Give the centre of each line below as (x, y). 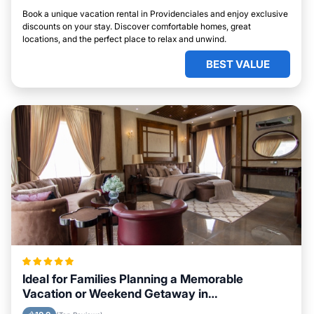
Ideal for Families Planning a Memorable (133, 279)
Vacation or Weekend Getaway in (115, 294)
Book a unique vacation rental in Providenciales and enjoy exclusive (155, 14)
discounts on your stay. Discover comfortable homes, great (137, 26)
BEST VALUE (238, 64)
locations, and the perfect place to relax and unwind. (124, 39)
